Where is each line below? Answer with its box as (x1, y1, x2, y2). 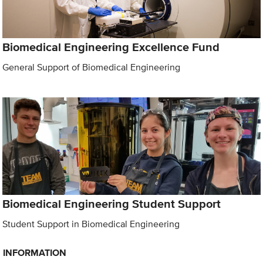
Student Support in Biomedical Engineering (2, 217, 180, 231)
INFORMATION (2, 246, 66, 260)
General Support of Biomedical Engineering (2, 60, 181, 75)
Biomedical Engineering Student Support (2, 194, 221, 213)
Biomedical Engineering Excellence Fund (2, 38, 220, 56)
